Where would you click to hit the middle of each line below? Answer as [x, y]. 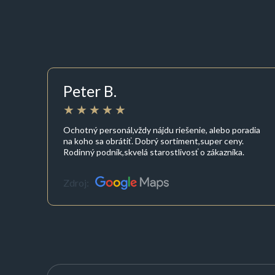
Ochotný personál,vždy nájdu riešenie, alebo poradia [161, 130]
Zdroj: [76, 183]
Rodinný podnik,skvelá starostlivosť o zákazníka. [153, 152]
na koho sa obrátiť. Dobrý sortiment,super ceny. [153, 141]
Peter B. [90, 91]
